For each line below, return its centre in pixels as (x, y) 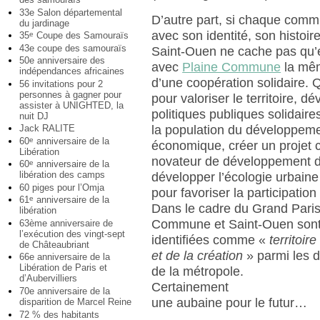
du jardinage (44, 23)
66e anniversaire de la (65, 257)
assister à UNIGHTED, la (71, 105)
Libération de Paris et (63, 268)
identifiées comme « (211, 240)
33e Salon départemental (71, 12)
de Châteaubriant (54, 244)
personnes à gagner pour (70, 94)
